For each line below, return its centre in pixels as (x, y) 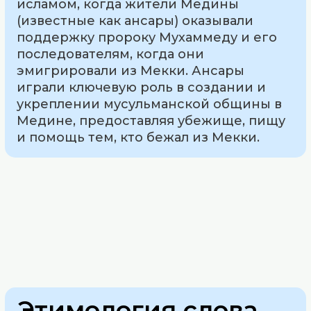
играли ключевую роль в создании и (142, 87)
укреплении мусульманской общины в (150, 104)
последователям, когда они (111, 54)
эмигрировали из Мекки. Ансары (131, 70)
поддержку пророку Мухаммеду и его (147, 37)
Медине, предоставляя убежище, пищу (151, 120)
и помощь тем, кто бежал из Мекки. (138, 137)
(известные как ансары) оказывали (135, 20)
